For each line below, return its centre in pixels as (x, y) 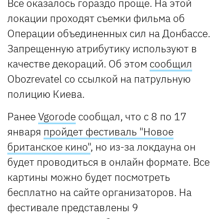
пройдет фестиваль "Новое (109, 131)
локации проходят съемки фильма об (96, 18)
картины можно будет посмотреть (89, 177)
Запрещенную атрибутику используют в (102, 48)
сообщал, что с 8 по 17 (131, 116)
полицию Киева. (46, 94)
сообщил (171, 63)
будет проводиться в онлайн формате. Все (109, 162)
